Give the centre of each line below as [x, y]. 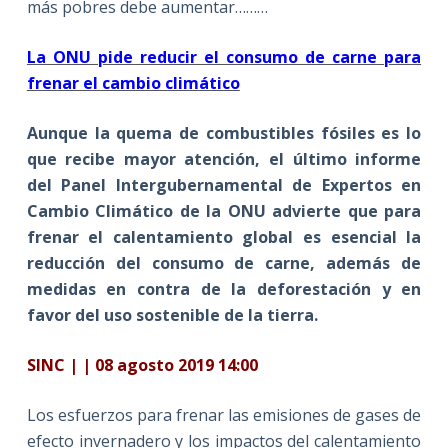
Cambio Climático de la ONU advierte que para [224, 210]
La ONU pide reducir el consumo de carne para [224, 56]
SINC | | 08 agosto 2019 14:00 [142, 364]
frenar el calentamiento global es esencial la [224, 236]
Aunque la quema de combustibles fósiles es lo [224, 132]
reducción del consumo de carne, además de [224, 262]
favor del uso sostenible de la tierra [170, 314]
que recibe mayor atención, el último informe [224, 158]
